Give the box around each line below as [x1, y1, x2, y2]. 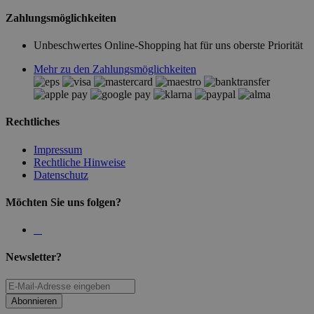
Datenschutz [34, 168, 88, 181]
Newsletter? [6, 251, 62, 264]
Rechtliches [6, 116, 60, 128]
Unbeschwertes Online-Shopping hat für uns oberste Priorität [34, 39, 303, 52]
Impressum [34, 143, 82, 156]
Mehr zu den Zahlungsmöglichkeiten [34, 63, 196, 76]
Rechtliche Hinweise [34, 156, 125, 168]
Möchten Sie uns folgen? [6, 196, 121, 208]
